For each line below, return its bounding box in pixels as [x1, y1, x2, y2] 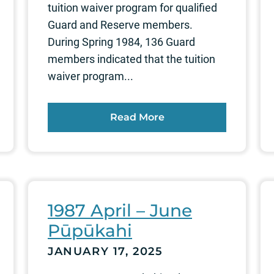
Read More [109, 111, 165, 123]
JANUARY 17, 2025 [48, 244, 163, 258]
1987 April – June [48, 199, 192, 221]
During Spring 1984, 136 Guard [48, 35, 195, 48]
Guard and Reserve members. [48, 18, 193, 31]
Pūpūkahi [48, 220, 132, 241]
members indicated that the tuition [48, 52, 215, 65]
